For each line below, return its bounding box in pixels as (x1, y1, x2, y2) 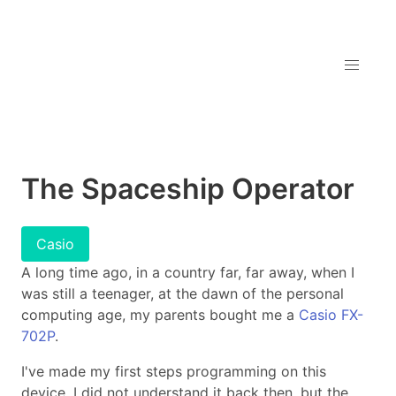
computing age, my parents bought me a (21, 306, 299, 324)
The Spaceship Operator (21, 171, 354, 206)
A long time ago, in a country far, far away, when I (21, 263, 354, 281)
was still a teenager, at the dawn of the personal (21, 285, 344, 302)
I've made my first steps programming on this (21, 362, 326, 380)
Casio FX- (299, 306, 363, 324)
